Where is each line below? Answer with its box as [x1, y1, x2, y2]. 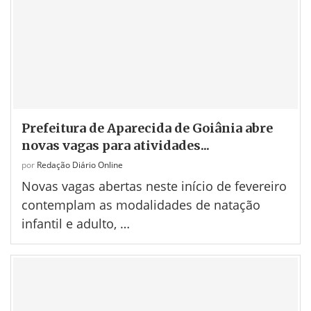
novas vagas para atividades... [22, 137, 210, 153]
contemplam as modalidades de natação [22, 196, 260, 213]
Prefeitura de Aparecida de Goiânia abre [22, 119, 273, 136]
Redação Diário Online [37, 158, 123, 171]
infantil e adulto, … [22, 215, 130, 232]
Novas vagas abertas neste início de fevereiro [22, 177, 287, 194]
